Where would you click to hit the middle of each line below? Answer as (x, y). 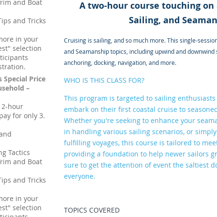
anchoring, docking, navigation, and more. (120, 63)
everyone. (80, 176)
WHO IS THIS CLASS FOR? (104, 80)
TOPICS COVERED (92, 210)
